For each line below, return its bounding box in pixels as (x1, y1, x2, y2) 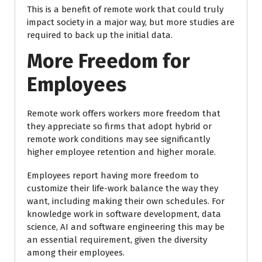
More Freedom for (27, 49, 190, 73)
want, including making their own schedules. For (27, 196, 225, 206)
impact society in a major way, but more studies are (27, 17, 235, 27)
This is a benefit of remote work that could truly (27, 4, 223, 15)
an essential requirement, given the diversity (27, 235, 207, 245)
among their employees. (27, 247, 125, 258)
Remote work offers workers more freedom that (27, 108, 220, 119)
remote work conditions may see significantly (27, 134, 210, 144)
